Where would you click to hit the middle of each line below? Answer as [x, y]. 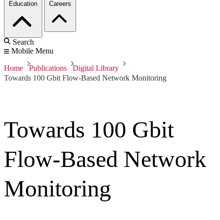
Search [23, 42]
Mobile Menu [32, 51]
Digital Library [96, 68]
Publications [48, 68]
